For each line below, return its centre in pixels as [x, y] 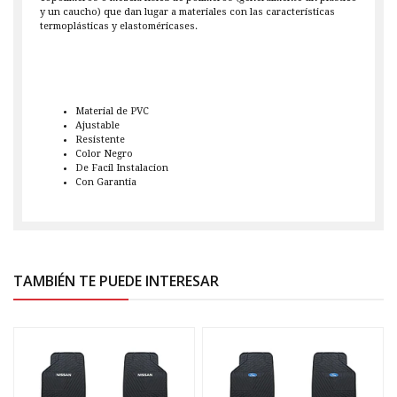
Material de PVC [112, 112]
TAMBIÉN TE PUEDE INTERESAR [116, 281]
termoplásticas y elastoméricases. [119, 27]
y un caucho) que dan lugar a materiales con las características [187, 12]
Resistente [100, 140]
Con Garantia [106, 183]
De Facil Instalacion [122, 168]
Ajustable [97, 126]
